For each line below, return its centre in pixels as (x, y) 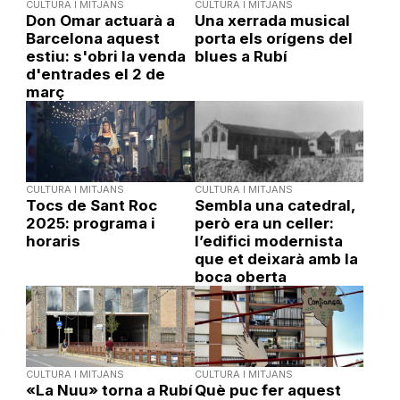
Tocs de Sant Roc (91, 205)
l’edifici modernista (268, 241)
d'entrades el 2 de (95, 74)
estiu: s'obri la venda (105, 56)
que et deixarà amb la (276, 258)
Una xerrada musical (272, 20)
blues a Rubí (241, 56)
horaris (53, 241)
